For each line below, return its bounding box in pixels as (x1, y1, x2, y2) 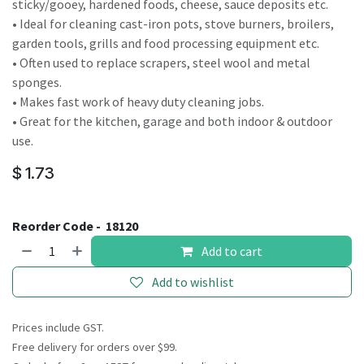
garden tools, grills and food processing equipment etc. (12, 35, 319, 51)
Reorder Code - (12, 218, 103, 234)
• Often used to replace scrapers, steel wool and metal (12, 54, 310, 71)
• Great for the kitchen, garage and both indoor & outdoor (12, 113, 332, 129)
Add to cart (199, 243, 263, 259)
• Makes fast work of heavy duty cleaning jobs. (12, 93, 264, 110)
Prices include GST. (12, 320, 104, 335)
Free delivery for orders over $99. (12, 340, 177, 354)
